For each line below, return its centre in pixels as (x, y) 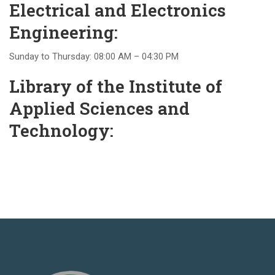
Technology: (61, 130)
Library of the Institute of (116, 86)
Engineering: (64, 32)
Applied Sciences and (99, 108)
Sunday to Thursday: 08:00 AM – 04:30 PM (94, 56)
